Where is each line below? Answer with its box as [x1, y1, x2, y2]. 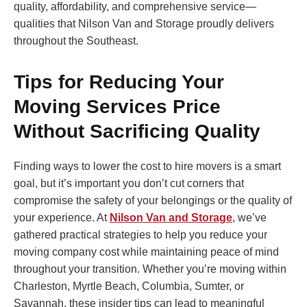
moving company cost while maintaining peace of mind [14, 246, 279, 258]
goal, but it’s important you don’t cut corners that [14, 177, 244, 190]
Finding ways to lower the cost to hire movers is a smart [14, 160, 281, 173]
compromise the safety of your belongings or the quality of [14, 195, 292, 207]
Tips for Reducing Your [14, 71, 224, 93]
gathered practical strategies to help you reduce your [14, 229, 267, 241]
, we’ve [232, 212, 267, 224]
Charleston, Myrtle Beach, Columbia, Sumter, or [14, 280, 244, 293]
